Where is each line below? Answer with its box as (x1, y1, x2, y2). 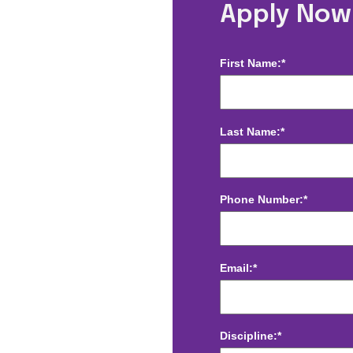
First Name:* (220, 57, 285, 69)
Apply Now (220, 2, 351, 28)
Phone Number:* (220, 193, 307, 206)
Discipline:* (220, 329, 281, 343)
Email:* (220, 261, 257, 274)
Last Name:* (220, 124, 284, 138)
